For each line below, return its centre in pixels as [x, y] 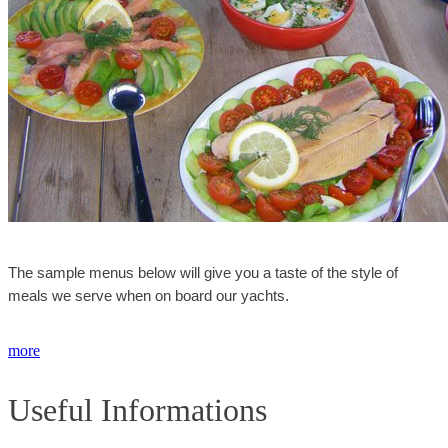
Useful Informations [137, 410]
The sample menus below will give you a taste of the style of [203, 273]
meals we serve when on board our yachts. [148, 296]
